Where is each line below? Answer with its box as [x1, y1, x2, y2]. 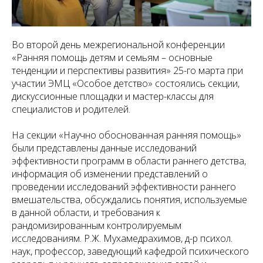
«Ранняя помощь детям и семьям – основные [12, 51, 213, 65]
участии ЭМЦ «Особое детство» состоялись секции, [12, 77, 240, 90]
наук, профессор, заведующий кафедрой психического [12, 245, 249, 258]
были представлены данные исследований [12, 141, 197, 155]
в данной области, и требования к [12, 206, 160, 220]
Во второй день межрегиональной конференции [12, 38, 225, 52]
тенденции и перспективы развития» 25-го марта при [12, 64, 243, 77]
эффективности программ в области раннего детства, [12, 154, 246, 168]
